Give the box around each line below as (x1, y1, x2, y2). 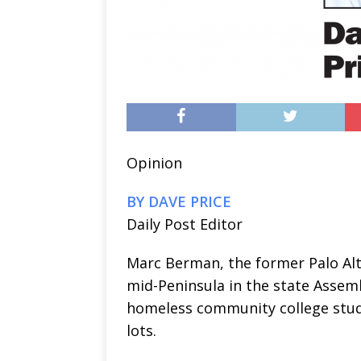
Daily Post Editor (127, 214, 243, 234)
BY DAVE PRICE (127, 191, 231, 211)
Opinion (127, 152, 182, 172)
